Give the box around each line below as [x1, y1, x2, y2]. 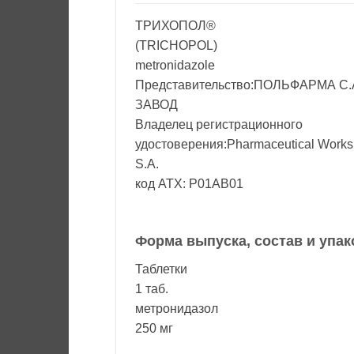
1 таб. [135, 281, 168, 296]
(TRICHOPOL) [135, 38, 217, 52]
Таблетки [135, 262, 187, 276]
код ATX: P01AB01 [135, 176, 243, 190]
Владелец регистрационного [135, 117, 303, 131]
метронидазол [135, 301, 218, 315]
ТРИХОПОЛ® [135, 18, 216, 32]
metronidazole [135, 58, 215, 72]
